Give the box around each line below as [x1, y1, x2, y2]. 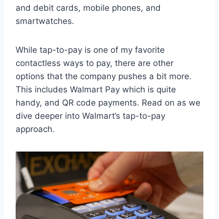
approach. [16, 124, 55, 134]
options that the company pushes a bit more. [16, 71, 192, 82]
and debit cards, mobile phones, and [16, 3, 161, 13]
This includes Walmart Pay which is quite [16, 85, 176, 95]
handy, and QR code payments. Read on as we [16, 98, 200, 108]
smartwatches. [16, 16, 74, 26]
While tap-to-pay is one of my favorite [16, 45, 165, 55]
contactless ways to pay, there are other [16, 58, 174, 68]
